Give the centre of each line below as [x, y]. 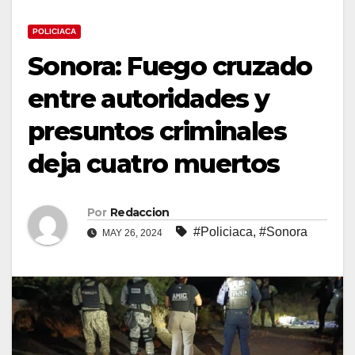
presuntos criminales [157, 131]
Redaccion [139, 213]
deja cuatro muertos [154, 163]
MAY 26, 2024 [132, 233]
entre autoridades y [149, 98]
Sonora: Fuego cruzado [170, 66]
